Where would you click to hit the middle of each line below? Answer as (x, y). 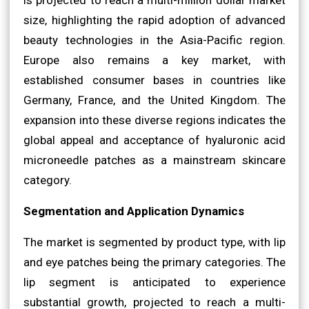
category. (48, 180)
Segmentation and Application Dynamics (134, 211)
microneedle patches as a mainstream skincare (154, 160)
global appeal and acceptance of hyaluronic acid (154, 140)
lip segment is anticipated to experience (154, 282)
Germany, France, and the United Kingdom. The (154, 100)
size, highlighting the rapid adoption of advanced (154, 20)
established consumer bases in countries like (154, 80)
